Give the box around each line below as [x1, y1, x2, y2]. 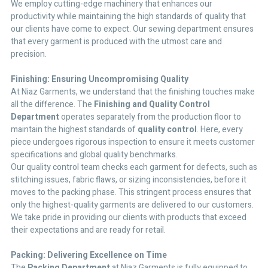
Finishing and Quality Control [94, 98, 210, 111]
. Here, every [197, 123, 243, 136]
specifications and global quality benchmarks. [11, 148, 178, 161]
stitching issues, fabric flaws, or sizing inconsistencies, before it [11, 173, 246, 186]
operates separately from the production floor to [59, 110, 241, 123]
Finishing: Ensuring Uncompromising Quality [11, 72, 188, 86]
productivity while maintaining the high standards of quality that [11, 10, 246, 23]
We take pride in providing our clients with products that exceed [11, 211, 246, 224]
